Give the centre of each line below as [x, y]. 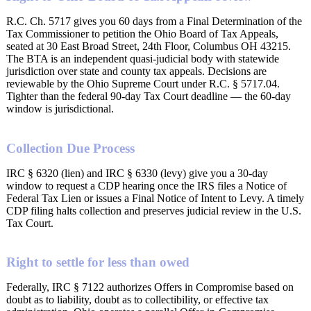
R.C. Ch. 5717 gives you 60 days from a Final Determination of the [154, 21]
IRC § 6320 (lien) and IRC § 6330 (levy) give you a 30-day [137, 173]
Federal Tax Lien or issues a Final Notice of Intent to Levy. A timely [155, 198]
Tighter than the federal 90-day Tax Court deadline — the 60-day [149, 96]
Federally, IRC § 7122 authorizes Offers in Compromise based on [150, 287]
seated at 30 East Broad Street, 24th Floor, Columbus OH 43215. [149, 46]
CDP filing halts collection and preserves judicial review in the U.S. [154, 210]
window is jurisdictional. [60, 108]
